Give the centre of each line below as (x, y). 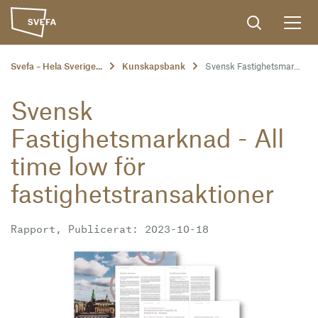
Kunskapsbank (154, 66)
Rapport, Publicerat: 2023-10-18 (110, 228)
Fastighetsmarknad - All (147, 138)
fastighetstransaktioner (142, 193)
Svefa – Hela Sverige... (56, 66)
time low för (78, 165)
